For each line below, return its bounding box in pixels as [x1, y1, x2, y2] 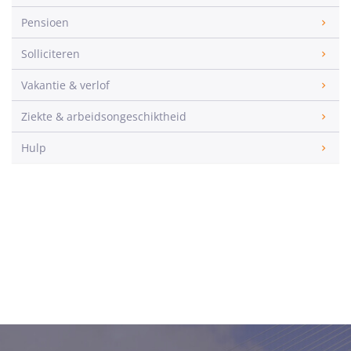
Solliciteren [21, 46, 80, 61]
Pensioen [21, 15, 69, 30]
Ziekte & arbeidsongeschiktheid [21, 109, 186, 124]
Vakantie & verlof [21, 78, 110, 92]
